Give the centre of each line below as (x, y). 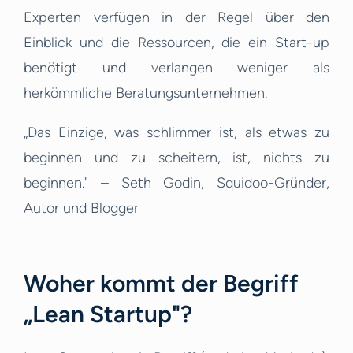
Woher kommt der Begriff (161, 284)
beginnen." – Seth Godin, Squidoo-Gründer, (176, 183)
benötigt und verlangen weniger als (176, 68)
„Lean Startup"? (108, 314)
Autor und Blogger (81, 208)
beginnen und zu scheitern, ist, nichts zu (176, 158)
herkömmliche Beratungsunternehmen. (145, 93)
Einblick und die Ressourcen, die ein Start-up (176, 43)
